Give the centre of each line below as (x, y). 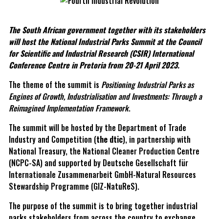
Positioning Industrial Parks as (147, 84)
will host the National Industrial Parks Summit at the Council (105, 41)
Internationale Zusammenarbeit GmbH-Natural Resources (102, 174)
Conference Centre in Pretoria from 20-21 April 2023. (94, 65)
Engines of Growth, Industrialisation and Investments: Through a (105, 96)
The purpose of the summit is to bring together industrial (103, 206)
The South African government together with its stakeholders (107, 30)
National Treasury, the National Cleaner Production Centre (104, 151)
